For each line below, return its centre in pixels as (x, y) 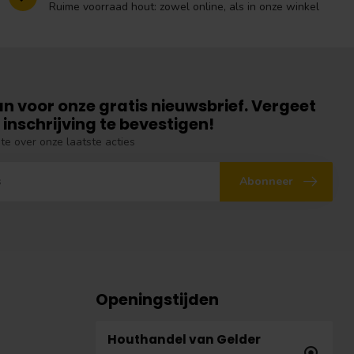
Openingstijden (157, 300)
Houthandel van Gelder (184, 340)
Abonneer (266, 182)
